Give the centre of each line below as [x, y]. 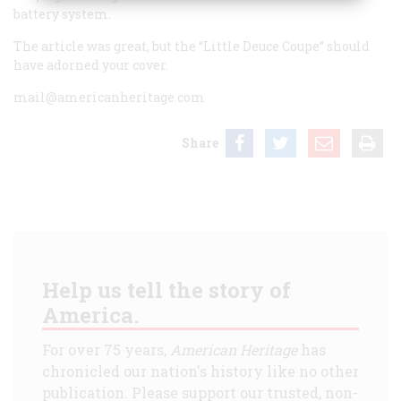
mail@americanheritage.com [109, 97]
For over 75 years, [106, 349]
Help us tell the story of [166, 290]
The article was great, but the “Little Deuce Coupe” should [192, 46]
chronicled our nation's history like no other [200, 371]
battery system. [62, 13]
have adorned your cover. [91, 64]
